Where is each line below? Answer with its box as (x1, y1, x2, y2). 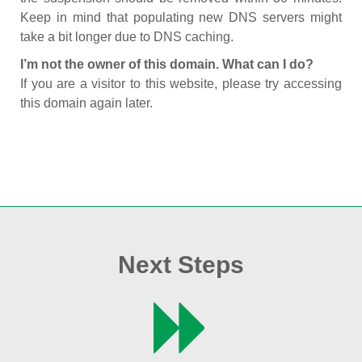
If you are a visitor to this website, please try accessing (20, 77, 342, 90)
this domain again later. (20, 96, 153, 110)
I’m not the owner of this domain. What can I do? (20, 57, 314, 71)
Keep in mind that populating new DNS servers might (20, 11, 342, 24)
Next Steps (118, 251, 244, 278)
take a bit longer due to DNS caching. (20, 30, 234, 44)
